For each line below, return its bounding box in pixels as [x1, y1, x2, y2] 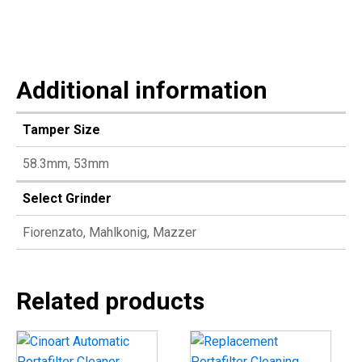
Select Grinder [23, 191, 112, 206]
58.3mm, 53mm [23, 156, 109, 171]
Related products [16, 286, 204, 315]
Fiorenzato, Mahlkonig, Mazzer [23, 225, 196, 240]
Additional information [16, 76, 267, 104]
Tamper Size [23, 122, 100, 137]
